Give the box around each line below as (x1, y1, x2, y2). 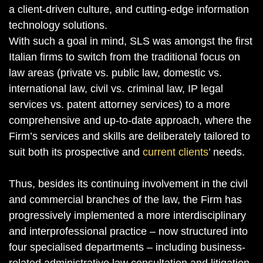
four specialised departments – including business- (9, 241, 245, 253)
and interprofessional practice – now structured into (9, 225, 248, 237)
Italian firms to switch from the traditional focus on (9, 51, 240, 63)
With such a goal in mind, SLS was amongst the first (9, 35, 252, 47)
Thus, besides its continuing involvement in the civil (9, 178, 248, 190)
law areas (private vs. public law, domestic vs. (9, 67, 222, 79)
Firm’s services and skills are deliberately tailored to (9, 130, 250, 142)
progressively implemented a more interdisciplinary (9, 210, 246, 221)
